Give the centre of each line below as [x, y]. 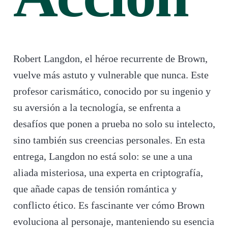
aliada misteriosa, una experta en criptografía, [108, 173]
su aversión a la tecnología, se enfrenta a [97, 108]
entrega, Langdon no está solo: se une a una [103, 156]
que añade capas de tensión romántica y [95, 189]
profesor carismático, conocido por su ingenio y [112, 91]
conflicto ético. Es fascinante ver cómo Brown [109, 205]
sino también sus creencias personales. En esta [109, 140]
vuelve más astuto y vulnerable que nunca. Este [111, 75]
